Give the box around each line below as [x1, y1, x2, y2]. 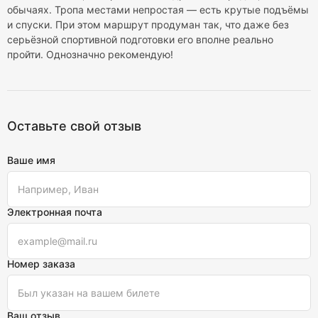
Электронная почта [7, 206, 102, 218]
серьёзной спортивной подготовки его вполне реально [7, 33, 273, 45]
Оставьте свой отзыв [7, 119, 141, 133]
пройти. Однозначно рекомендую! [7, 48, 173, 60]
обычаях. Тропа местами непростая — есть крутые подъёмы [7, 4, 309, 16]
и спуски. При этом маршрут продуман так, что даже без [7, 18, 289, 31]
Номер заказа [7, 258, 75, 270]
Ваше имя [7, 154, 55, 166]
